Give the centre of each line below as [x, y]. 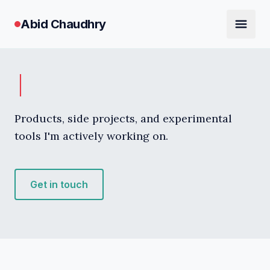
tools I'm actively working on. [91, 136]
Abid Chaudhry [63, 24]
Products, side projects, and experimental [123, 118]
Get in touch [59, 184]
